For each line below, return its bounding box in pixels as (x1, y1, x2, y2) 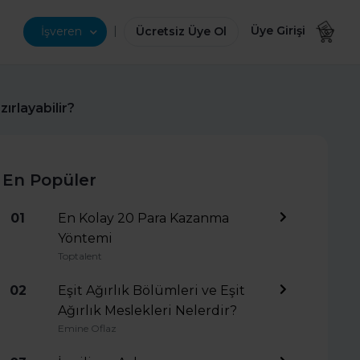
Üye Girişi (251, 23, 306, 39)
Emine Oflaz (57, 322, 117, 334)
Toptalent (57, 250, 102, 262)
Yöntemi (57, 231, 112, 246)
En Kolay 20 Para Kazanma (57, 211, 229, 226)
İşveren (41, 24, 83, 39)
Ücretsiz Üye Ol (136, 24, 227, 39)
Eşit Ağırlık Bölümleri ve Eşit (57, 283, 245, 298)
